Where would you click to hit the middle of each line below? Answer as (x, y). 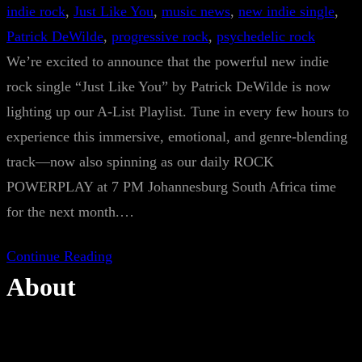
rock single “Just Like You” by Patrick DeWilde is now (168, 86)
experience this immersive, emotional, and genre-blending (177, 137)
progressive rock (160, 36)
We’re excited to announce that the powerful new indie (168, 61)
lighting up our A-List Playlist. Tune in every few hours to (178, 112)
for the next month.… (70, 212)
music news (196, 11)
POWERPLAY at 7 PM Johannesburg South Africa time (171, 187)
